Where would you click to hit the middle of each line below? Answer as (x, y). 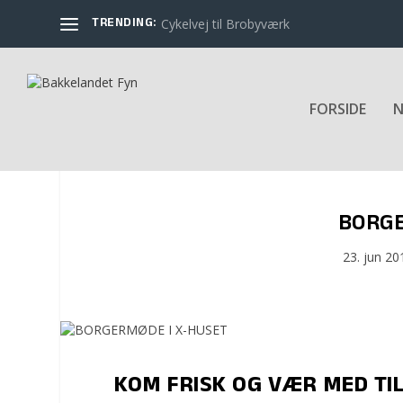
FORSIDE (338, 109)
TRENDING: (124, 23)
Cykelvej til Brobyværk (225, 23)
